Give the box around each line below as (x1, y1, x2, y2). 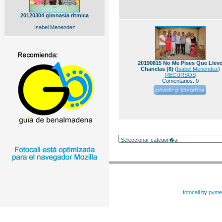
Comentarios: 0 (162, 78, 199, 84)
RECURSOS (165, 72, 196, 78)
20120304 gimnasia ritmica (20, 12, 89, 18)
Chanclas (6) (140, 66, 173, 72)
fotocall (183, 189, 200, 195)
